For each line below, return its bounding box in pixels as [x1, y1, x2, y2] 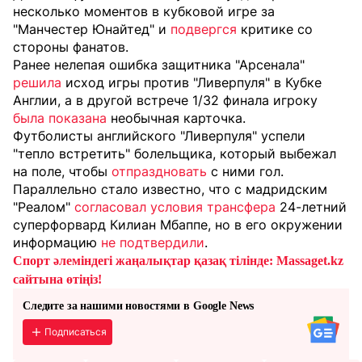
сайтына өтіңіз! [13, 272, 102, 287]
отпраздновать [112, 163, 207, 180]
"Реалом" [13, 199, 70, 216]
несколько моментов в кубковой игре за [13, 3, 275, 20]
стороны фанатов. [13, 39, 128, 56]
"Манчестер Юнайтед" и [13, 21, 166, 38]
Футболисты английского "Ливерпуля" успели [13, 128, 305, 145]
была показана [13, 110, 107, 127]
